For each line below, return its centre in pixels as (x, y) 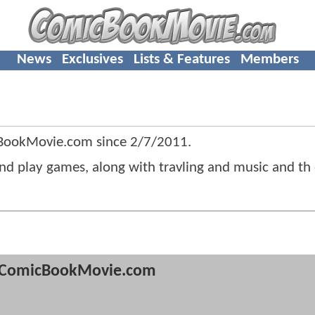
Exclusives (92, 59)
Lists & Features (181, 59)
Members (269, 59)
